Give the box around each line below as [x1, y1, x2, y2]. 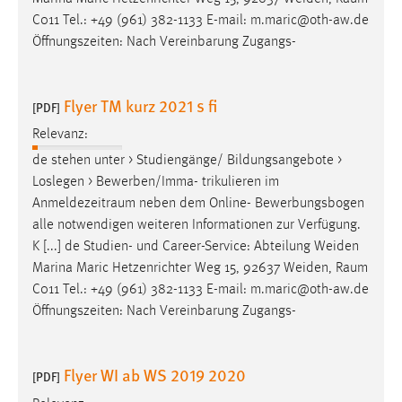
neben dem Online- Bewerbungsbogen [135, 197, 364, 212]
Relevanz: [32, 127, 88, 143]
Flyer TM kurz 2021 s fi [64, 93, 217, 117]
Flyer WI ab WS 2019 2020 [64, 363, 246, 387]
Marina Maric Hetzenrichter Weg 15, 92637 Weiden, [32, 261, 336, 276]
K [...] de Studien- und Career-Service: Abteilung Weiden [32, 240, 359, 255]
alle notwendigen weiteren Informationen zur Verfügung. [32, 218, 361, 233]
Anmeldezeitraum [32, 197, 135, 212]
